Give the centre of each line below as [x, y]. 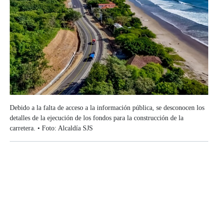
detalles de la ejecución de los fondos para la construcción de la [97, 118]
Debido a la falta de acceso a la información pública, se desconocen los [107, 108]
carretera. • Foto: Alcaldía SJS [51, 128]
